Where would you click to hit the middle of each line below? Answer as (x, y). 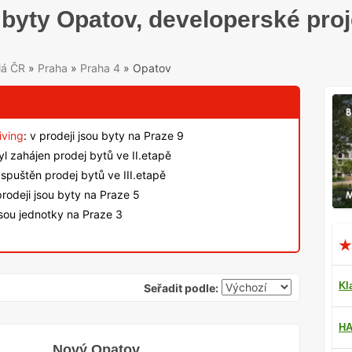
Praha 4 (100, 68)
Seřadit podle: (181, 288)
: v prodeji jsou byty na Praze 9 (104, 136)
